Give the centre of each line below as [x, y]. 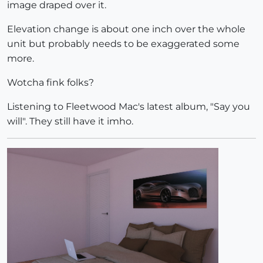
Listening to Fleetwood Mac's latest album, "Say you [129, 107]
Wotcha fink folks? [50, 83]
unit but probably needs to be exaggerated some [123, 44]
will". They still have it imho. [70, 122]
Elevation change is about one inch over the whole [126, 29]
